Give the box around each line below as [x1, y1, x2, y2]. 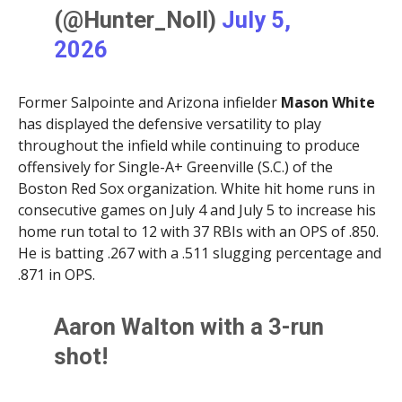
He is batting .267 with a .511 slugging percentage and [17, 242, 381, 263]
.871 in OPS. [17, 264, 95, 284]
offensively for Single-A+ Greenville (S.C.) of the [17, 156, 333, 177]
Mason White [280, 92, 375, 112]
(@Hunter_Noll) [54, 5, 223, 33]
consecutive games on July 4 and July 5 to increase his [17, 199, 376, 220]
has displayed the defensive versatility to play [17, 113, 321, 134]
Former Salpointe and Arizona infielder [17, 92, 281, 112]
